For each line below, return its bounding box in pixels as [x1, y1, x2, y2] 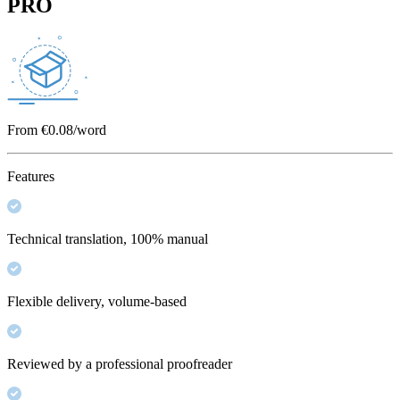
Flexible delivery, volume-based [7, 293, 187, 309]
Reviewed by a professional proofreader [7, 355, 232, 371]
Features [7, 168, 54, 184]
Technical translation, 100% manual [7, 230, 208, 246]
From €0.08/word [7, 121, 106, 137]
